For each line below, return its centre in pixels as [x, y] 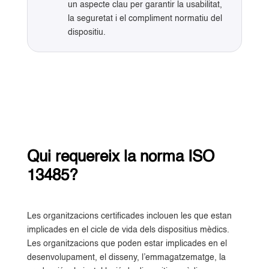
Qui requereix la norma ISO [120, 157]
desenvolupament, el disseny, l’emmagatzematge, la [126, 257]
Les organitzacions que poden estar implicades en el [127, 243]
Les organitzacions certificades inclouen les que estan [129, 216]
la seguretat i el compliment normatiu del [145, 18]
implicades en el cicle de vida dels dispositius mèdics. [128, 230]
